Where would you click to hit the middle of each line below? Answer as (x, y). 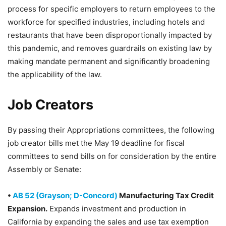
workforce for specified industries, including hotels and (106, 22)
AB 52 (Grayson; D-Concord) (66, 195)
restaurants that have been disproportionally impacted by (110, 35)
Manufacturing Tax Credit (166, 195)
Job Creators (50, 105)
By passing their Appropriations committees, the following (111, 130)
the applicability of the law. (55, 74)
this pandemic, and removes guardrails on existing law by (110, 48)
